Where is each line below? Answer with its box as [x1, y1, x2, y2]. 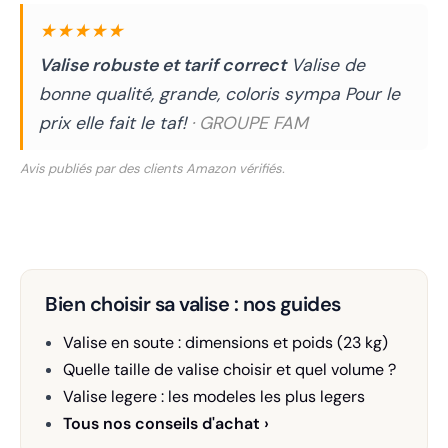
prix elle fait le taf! [39, 112, 191, 135]
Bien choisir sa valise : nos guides [45, 290, 341, 317]
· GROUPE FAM [191, 112, 308, 135]
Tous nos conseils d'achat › [62, 412, 269, 434]
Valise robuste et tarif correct [39, 54, 286, 77]
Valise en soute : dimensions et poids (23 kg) [62, 331, 388, 353]
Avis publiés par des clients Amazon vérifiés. [20, 160, 285, 178]
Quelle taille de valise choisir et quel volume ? [62, 358, 396, 380]
